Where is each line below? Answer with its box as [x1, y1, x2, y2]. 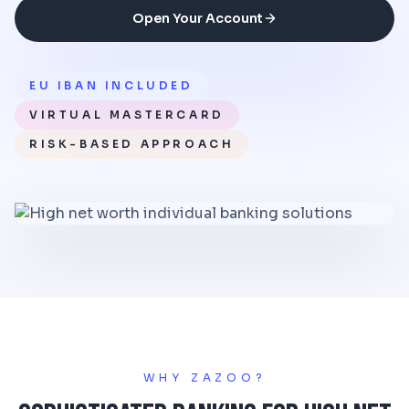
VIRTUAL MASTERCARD [29, 108, 225, 121]
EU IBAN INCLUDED [29, 79, 194, 92]
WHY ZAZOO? [142, 371, 267, 384]
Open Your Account [131, 10, 263, 26]
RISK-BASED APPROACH [29, 137, 235, 151]
